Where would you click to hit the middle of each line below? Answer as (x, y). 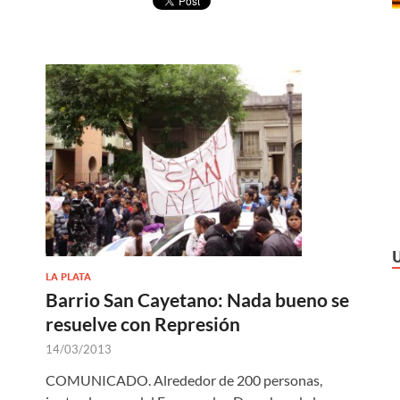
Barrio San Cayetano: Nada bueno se (197, 300)
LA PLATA (68, 277)
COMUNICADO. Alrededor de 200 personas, (184, 380)
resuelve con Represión (143, 324)
